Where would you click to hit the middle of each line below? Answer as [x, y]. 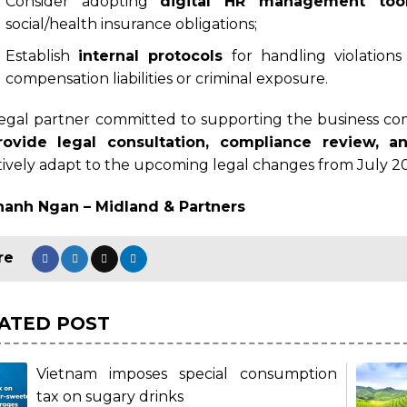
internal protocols [151, 55]
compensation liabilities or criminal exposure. [166, 78]
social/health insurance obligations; [131, 25]
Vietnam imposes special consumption [186, 374]
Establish [42, 55]
